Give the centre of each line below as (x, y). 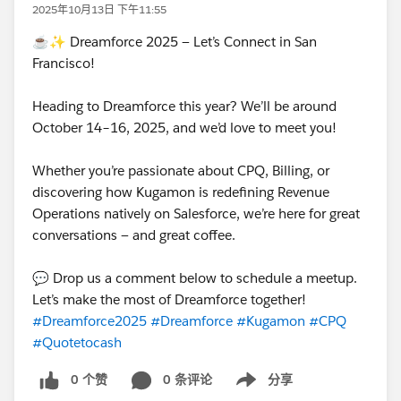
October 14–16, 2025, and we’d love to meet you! (186, 127)
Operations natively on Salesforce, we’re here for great (196, 213)
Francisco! (65, 63)
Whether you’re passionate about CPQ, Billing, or (181, 170)
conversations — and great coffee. (136, 235)
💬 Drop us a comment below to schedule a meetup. (195, 277)
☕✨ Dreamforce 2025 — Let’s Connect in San (175, 41)
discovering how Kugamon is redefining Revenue (181, 192)
